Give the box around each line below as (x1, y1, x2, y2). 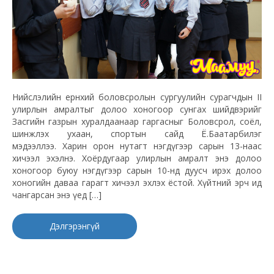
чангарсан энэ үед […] (12, 189, 102, 201)
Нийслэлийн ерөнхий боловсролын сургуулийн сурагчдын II (12, 91, 262, 103)
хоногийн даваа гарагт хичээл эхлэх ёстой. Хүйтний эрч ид (12, 177, 262, 189)
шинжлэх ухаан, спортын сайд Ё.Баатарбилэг (12, 128, 262, 140)
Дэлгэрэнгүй (50, 220, 100, 232)
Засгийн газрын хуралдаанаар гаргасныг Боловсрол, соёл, (12, 116, 262, 128)
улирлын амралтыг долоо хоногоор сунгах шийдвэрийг (12, 103, 262, 116)
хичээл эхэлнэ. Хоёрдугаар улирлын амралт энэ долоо (12, 152, 262, 165)
